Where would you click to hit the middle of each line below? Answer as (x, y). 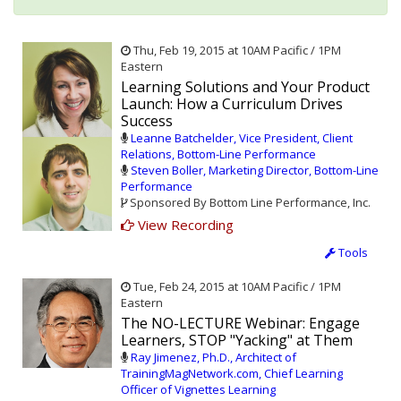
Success (147, 121)
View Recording (184, 225)
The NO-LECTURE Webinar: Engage (240, 324)
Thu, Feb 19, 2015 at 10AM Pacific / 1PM (236, 51)
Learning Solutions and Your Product (245, 87)
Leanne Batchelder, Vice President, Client (242, 138)
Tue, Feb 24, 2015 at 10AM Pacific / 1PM (236, 287)
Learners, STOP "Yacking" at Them (237, 341)
